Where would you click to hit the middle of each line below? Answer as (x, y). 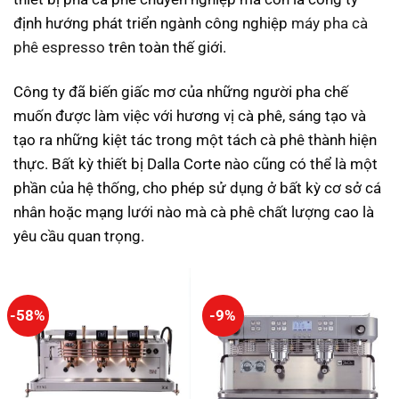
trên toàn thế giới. (166, 48)
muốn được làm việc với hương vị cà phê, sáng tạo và (190, 115)
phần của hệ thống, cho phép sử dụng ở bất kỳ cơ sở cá (197, 187)
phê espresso (59, 48)
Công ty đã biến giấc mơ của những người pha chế (181, 91)
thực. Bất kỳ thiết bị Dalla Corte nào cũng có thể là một (195, 163)
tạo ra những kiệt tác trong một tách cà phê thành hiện (195, 139)
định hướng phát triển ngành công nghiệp (152, 24)
